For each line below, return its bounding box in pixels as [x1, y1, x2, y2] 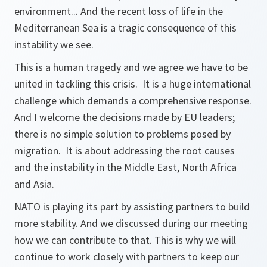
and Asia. [14, 177, 57, 191]
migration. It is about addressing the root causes [14, 144, 235, 157]
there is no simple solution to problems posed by [14, 127, 231, 141]
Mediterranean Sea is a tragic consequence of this [14, 21, 237, 35]
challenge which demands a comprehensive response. [14, 94, 252, 107]
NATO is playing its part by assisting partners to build [14, 200, 250, 213]
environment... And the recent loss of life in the [14, 4, 223, 18]
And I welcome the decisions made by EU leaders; [14, 110, 235, 124]
